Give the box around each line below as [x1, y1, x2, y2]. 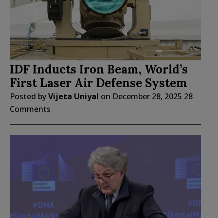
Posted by [10, 91, 48, 102]
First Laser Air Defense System [10, 75, 187, 91]
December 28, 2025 [112, 91, 182, 102]
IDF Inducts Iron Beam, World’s [10, 61, 188, 77]
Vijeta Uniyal [48, 91, 99, 102]
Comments [10, 103, 51, 114]
